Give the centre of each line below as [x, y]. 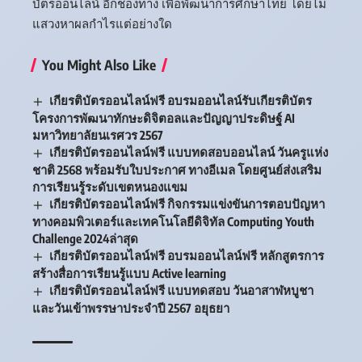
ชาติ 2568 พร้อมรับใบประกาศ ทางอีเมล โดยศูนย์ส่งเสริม [177, 170]
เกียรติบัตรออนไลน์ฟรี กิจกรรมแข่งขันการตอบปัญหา [187, 204]
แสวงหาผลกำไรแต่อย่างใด [102, 24]
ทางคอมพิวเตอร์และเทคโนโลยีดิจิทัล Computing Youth [173, 221]
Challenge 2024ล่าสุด [85, 238]
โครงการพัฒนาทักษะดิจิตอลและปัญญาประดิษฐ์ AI [164, 118]
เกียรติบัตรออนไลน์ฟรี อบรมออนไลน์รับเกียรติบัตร [181, 101]
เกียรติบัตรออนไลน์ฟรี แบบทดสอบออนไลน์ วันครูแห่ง [189, 152]
